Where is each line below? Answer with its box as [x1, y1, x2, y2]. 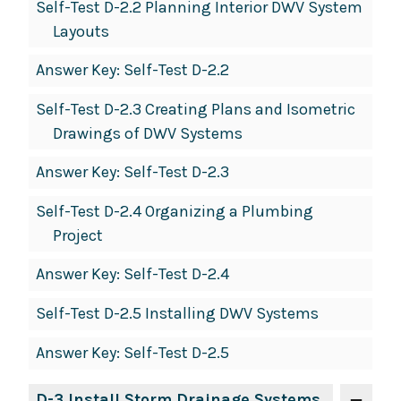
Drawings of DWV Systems [52, 124, 243, 144]
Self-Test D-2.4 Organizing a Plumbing [36, 201, 313, 222]
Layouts [52, 21, 109, 42]
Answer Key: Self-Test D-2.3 [36, 162, 229, 183]
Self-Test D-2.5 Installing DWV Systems [36, 303, 319, 324]
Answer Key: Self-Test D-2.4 [36, 264, 229, 285]
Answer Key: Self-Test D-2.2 [36, 60, 229, 81]
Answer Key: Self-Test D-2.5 [36, 343, 229, 363]
